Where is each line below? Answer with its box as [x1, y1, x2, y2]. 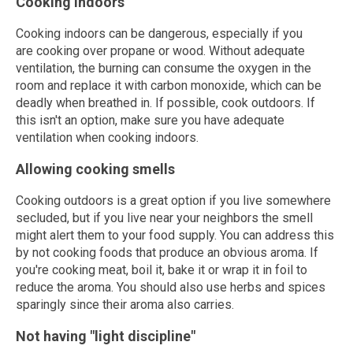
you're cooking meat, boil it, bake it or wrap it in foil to [16, 262, 307, 277]
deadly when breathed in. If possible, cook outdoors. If [16, 95, 315, 110]
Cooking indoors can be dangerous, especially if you [16, 26, 303, 41]
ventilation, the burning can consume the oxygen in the [16, 61, 311, 76]
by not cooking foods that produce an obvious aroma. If [16, 245, 318, 260]
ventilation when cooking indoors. [16, 130, 199, 145]
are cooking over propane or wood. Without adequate [16, 43, 305, 58]
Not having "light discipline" [16, 328, 195, 344]
